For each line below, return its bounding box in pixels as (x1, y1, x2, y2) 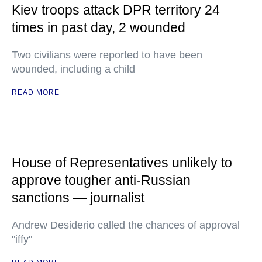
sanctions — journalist (12, 190, 144, 206)
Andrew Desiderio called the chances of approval (12, 219, 240, 232)
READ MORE (12, 88, 60, 97)
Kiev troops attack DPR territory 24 (12, 2, 220, 18)
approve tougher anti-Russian (12, 173, 191, 188)
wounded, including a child (12, 63, 135, 75)
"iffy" (12, 233, 32, 246)
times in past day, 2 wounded (12, 20, 185, 36)
